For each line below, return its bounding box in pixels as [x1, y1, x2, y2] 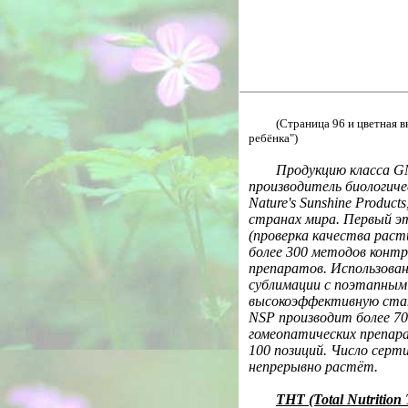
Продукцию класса [276, 162, 393, 178]
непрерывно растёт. [249, 359, 378, 374]
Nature [249, 195, 288, 210]
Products [355, 195, 406, 210]
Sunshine [300, 195, 352, 210]
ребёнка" [249, 131, 294, 145]
